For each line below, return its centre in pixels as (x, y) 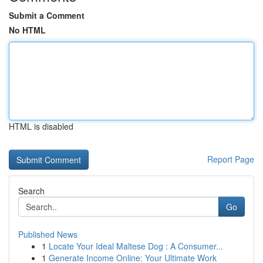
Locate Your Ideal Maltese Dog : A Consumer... (136, 246)
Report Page (231, 159)
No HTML (27, 30)
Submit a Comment (47, 15)
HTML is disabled (41, 126)
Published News (48, 234)
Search (31, 191)
